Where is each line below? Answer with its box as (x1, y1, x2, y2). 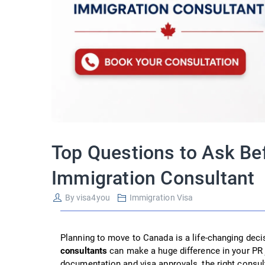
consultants (60, 245, 108, 256)
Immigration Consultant (51, 166, 255, 189)
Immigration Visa (129, 192, 193, 202)
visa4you (76, 192, 110, 202)
